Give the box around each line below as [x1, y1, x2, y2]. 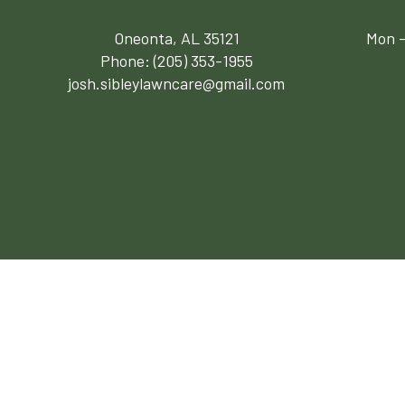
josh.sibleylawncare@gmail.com [68, 73, 286, 94]
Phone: [99, 51, 154, 71]
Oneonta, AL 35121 [113, 28, 240, 49]
